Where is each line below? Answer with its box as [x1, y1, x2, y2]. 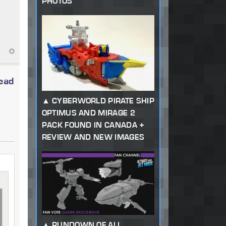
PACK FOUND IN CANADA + [41, 120, 145, 130]
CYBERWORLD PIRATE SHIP [51, 95, 154, 105]
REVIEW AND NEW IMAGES [41, 132, 145, 142]
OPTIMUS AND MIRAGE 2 [41, 107, 135, 118]
